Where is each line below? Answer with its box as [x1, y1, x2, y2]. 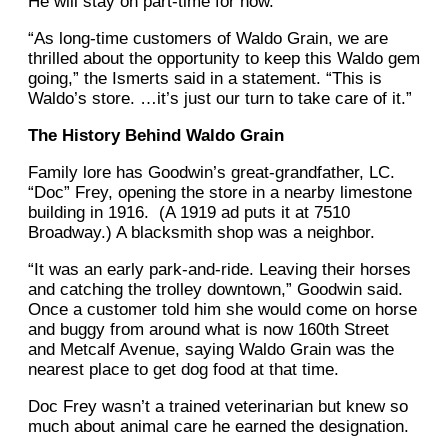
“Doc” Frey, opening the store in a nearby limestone [28, 183, 412, 203]
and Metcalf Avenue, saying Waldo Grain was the [28, 340, 394, 360]
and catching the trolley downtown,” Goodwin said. [28, 280, 403, 300]
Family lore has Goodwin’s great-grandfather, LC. [28, 163, 395, 183]
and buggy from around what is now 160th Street [28, 320, 389, 340]
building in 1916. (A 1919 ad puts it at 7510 [28, 203, 350, 223]
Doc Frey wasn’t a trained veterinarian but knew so [28, 397, 408, 417]
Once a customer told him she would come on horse [28, 300, 417, 320]
